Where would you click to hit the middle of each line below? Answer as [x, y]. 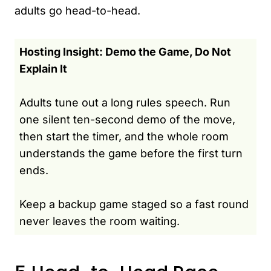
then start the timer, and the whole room [124, 136]
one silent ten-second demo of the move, [127, 119]
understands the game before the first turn [131, 153]
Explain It [43, 68]
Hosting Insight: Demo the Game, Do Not [125, 51]
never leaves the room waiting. [100, 221]
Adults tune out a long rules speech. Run [125, 102]
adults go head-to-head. [77, 10]
